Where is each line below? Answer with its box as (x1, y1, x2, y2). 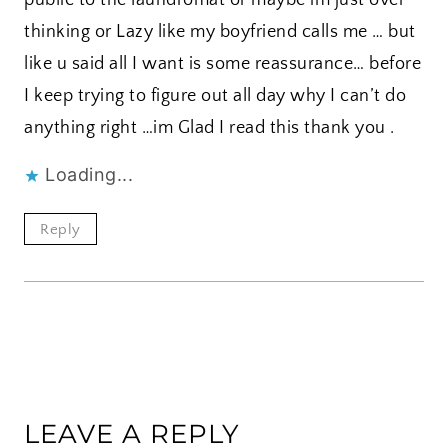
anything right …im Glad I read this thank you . (24, 117, 395, 138)
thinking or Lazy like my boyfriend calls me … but (24, 21, 416, 42)
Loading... (45, 163, 133, 185)
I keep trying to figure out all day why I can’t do (24, 85, 406, 106)
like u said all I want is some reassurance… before (24, 53, 421, 74)
